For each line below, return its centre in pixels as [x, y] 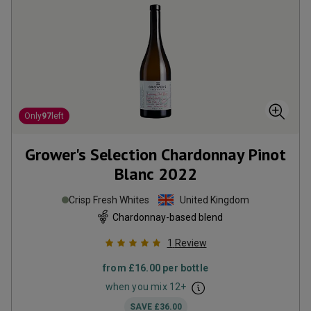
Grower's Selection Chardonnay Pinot [155, 154]
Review [191, 243]
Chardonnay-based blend [167, 217]
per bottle [184, 268]
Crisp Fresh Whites [109, 200]
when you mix [137, 287]
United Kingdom [215, 200]
